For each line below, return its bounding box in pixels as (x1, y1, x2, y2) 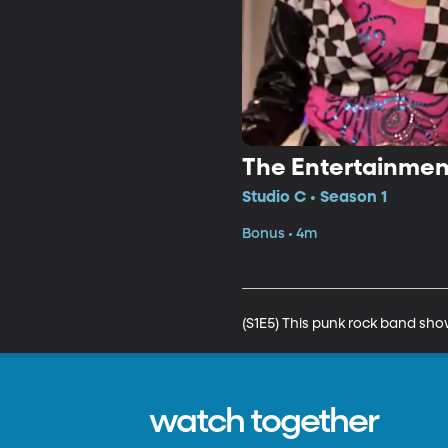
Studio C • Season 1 (241, 189, 387, 206)
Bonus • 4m (241, 226, 317, 241)
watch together (149, 405, 379, 439)
